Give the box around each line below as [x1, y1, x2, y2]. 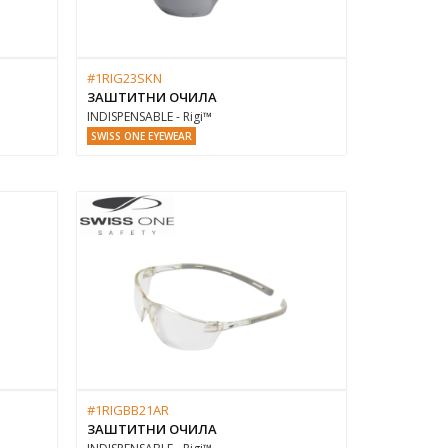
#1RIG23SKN [86, 69, 162, 88]
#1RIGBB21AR [86, 401, 169, 420]
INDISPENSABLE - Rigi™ [86, 108, 212, 126]
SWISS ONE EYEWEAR [90, 129, 192, 144]
